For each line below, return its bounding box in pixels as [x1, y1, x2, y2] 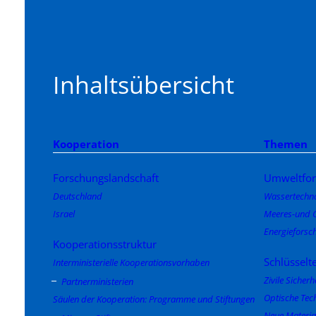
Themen [263, 136, 308, 151]
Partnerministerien [61, 274, 133, 288]
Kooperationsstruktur [53, 236, 157, 251]
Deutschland [53, 189, 102, 202]
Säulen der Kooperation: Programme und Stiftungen [53, 292, 255, 305]
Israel [53, 207, 75, 220]
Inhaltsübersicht [53, 68, 234, 101]
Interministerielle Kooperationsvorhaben [53, 255, 209, 269]
